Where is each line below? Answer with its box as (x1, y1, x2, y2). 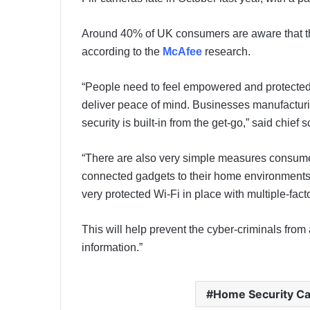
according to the (82, 46, 163, 58)
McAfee (163, 46, 205, 58)
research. (205, 46, 250, 58)
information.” (82, 241, 143, 254)
